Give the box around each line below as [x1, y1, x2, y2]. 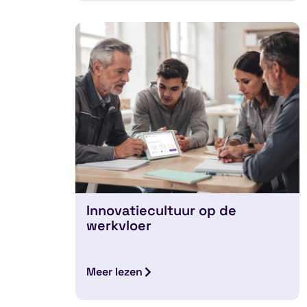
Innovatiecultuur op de [86, 201, 237, 220]
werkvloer [86, 217, 152, 235]
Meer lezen [86, 265, 143, 280]
